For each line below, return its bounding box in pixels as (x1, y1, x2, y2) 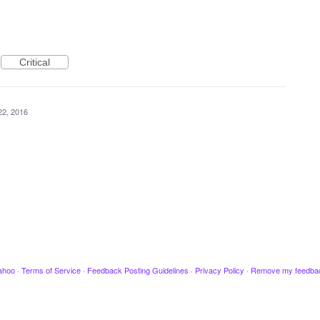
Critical (19, 56, 50, 68)
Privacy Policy (194, 264, 244, 276)
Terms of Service (21, 264, 81, 276)
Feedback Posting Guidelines (86, 264, 189, 276)
